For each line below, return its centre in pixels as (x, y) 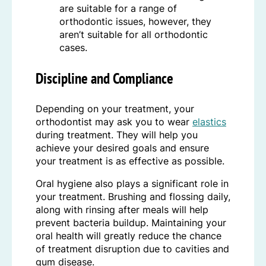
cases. (73, 48)
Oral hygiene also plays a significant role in (132, 183)
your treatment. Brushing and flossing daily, (133, 196)
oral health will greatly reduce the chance (129, 235)
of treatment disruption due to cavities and (132, 248)
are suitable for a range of (118, 9)
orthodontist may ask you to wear (114, 121)
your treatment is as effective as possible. (130, 161)
